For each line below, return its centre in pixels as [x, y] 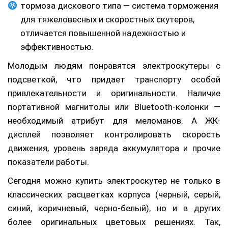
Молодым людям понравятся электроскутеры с [114, 65]
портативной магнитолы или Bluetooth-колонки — [114, 107]
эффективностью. [57, 47]
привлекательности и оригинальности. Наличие [114, 93]
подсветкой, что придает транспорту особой [114, 79]
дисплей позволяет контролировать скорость [114, 134]
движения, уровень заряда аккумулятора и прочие [114, 148]
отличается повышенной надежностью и [103, 33]
